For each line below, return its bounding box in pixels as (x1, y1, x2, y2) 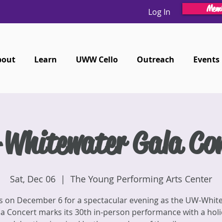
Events (193, 54, 220, 65)
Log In (148, 6, 170, 17)
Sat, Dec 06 (10, 173, 55, 185)
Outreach (137, 54, 175, 65)
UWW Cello (76, 54, 118, 65)
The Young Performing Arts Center (70, 173, 212, 185)
